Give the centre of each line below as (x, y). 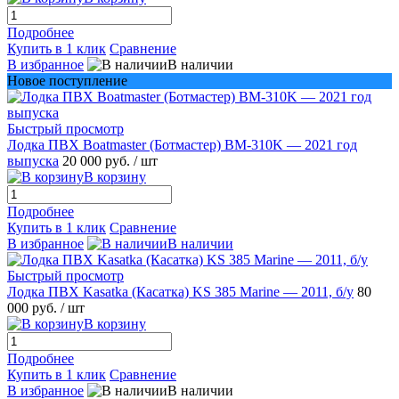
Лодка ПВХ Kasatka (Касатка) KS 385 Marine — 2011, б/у (180, 291)
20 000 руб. (98, 160)
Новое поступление (67, 80)
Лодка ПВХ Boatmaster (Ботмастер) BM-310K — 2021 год (182, 144)
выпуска (33, 160)
